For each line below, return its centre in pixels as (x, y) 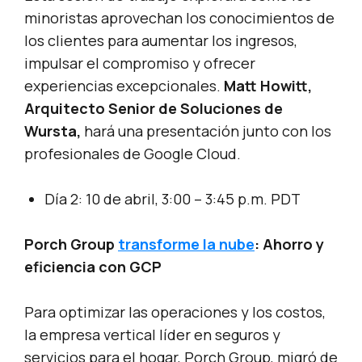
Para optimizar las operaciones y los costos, (175, 312)
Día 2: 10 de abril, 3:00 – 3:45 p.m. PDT (173, 199)
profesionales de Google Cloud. (133, 154)
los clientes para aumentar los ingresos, (161, 41)
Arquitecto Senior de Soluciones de (154, 109)
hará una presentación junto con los (206, 131)
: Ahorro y (289, 244)
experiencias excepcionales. (124, 86)
